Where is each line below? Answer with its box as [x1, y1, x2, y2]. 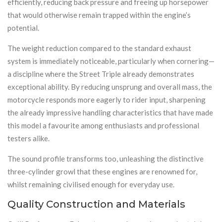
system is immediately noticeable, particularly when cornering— [7, 56, 215, 65]
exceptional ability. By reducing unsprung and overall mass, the [7, 82, 212, 91]
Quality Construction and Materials [7, 198, 185, 210]
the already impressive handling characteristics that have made [7, 108, 213, 117]
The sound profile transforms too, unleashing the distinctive [7, 154, 204, 163]
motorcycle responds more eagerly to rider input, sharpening [7, 95, 206, 104]
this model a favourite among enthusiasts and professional [7, 120, 199, 130]
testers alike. [7, 133, 50, 143]
